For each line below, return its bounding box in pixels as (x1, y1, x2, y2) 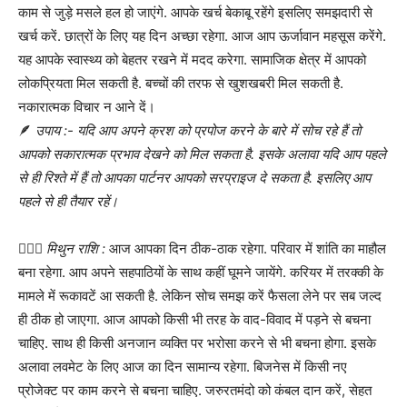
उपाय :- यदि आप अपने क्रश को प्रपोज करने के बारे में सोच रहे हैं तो (35, 121, 361, 139)
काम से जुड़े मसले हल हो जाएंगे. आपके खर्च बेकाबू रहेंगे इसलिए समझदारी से (18, 3, 372, 21)
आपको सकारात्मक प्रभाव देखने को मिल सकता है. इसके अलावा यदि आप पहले (18, 144, 386, 163)
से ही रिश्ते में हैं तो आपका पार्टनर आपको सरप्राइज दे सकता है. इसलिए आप (18, 168, 371, 186)
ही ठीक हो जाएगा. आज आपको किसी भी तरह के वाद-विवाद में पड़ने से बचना (18, 310, 371, 328)
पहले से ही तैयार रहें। (18, 192, 118, 210)
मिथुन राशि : (46, 239, 105, 257)
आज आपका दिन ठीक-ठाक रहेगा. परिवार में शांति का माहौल (105, 239, 386, 257)
